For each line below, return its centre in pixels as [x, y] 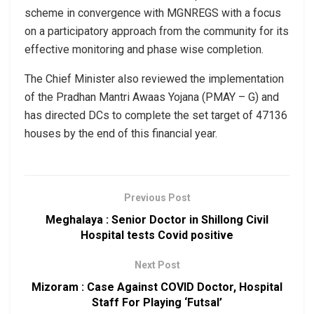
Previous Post [157, 198]
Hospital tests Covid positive [157, 235]
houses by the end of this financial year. [121, 134]
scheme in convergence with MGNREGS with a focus [153, 13]
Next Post [157, 265]
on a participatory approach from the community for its [157, 32]
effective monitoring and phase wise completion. [144, 50]
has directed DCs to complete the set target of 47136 [156, 116]
